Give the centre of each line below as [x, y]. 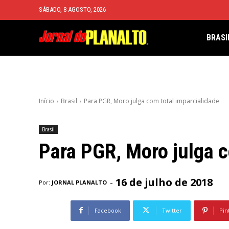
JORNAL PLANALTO [79, 182]
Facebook [108, 210]
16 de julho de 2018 [164, 182]
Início [47, 101]
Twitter [172, 210]
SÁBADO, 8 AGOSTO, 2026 [72, 9]
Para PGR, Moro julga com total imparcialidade [152, 101]
